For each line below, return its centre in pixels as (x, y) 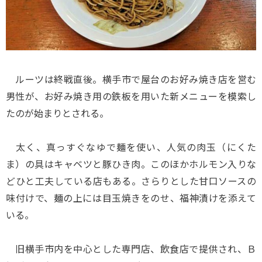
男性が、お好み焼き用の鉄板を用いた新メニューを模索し (131, 96)
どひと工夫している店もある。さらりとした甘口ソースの (131, 181)
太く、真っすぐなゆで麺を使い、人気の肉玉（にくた (131, 147)
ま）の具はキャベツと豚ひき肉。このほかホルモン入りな (131, 164)
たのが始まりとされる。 (57, 113)
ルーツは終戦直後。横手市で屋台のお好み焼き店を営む (131, 79)
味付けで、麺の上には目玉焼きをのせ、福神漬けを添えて (131, 198)
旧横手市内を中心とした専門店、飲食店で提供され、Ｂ (131, 249)
